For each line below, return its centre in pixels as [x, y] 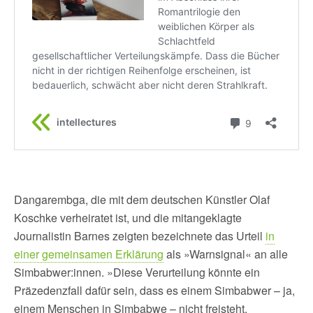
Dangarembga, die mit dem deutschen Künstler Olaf [142, 199]
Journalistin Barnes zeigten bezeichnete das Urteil [140, 236]
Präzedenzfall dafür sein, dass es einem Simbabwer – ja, [154, 290]
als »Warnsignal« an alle [226, 254]
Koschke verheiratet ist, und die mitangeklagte [128, 218]
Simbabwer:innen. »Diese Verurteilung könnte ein [137, 272]
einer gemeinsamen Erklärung [89, 254]
